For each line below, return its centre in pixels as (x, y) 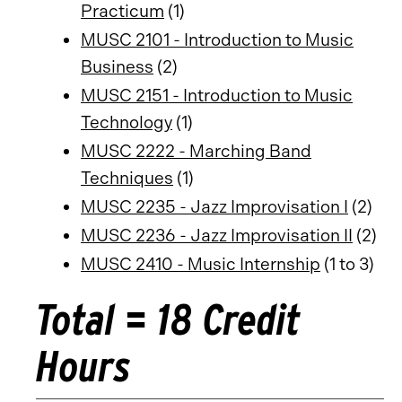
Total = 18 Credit (168, 319)
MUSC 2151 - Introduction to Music (217, 96)
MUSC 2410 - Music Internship (201, 264)
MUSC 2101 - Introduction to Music (217, 40)
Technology (127, 122)
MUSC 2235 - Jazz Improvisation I (214, 207)
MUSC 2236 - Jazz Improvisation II (217, 236)
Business (117, 67)
